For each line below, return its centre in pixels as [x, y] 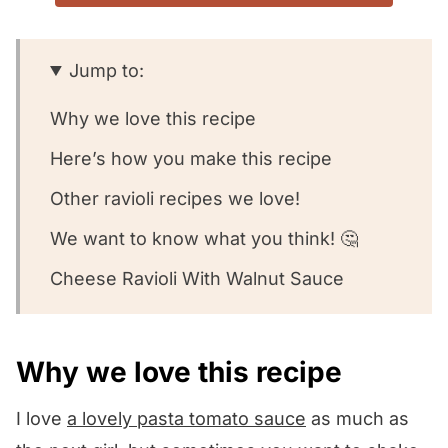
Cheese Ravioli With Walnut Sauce [197, 278]
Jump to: [107, 70]
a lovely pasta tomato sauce [186, 418]
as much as [357, 418]
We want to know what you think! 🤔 [204, 238]
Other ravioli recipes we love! [175, 198]
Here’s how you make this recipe [191, 158]
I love [41, 418]
